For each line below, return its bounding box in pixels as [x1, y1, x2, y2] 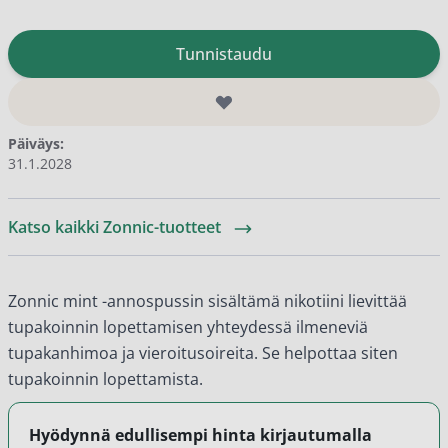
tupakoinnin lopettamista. [8, 368, 203, 390]
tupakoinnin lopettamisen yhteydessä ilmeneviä [8, 316, 368, 338]
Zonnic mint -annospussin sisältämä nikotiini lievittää [8, 290, 407, 312]
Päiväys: [8, 134, 64, 153]
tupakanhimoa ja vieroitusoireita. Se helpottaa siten [8, 342, 398, 364]
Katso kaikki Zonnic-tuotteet [8, 216, 225, 238]
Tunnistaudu [176, 43, 272, 65]
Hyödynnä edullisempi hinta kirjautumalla [29, 424, 372, 446]
